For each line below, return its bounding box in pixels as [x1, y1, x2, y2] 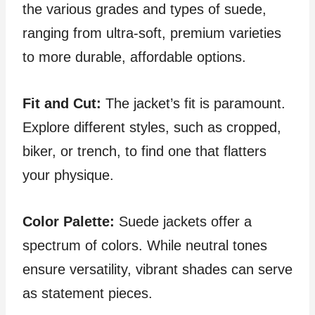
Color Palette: [22, 214, 115, 229]
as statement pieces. [22, 285, 153, 301]
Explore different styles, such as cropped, [22, 120, 281, 135]
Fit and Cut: [22, 96, 105, 111]
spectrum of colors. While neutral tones [22, 238, 267, 253]
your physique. [22, 167, 114, 183]
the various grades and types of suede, [22, 1, 266, 17]
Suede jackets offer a [115, 214, 252, 229]
